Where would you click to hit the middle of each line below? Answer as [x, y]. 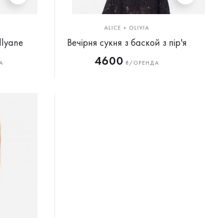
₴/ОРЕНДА [142, 63]
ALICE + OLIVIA [127, 28]
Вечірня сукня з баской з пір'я [127, 42]
